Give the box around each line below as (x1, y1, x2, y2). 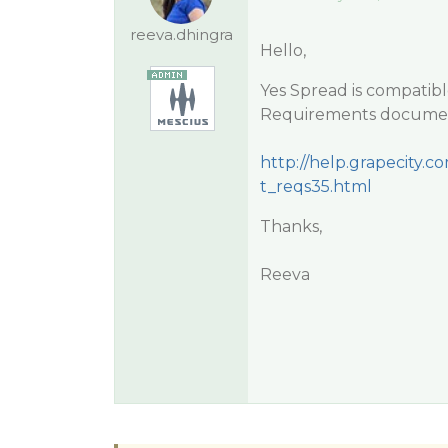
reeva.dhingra (129, 25, 233, 44)
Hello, (259, 41, 306, 60)
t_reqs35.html (259, 177, 372, 196)
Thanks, (259, 217, 322, 236)
